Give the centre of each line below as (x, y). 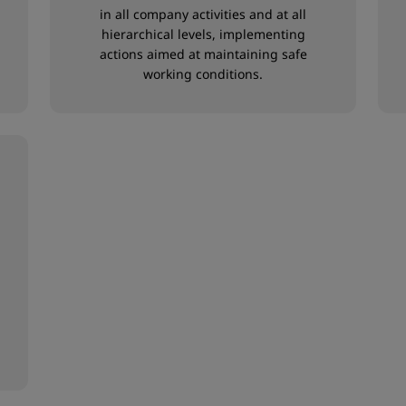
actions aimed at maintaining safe (203, 54)
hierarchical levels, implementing (203, 34)
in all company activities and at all (203, 14)
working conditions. (203, 74)
